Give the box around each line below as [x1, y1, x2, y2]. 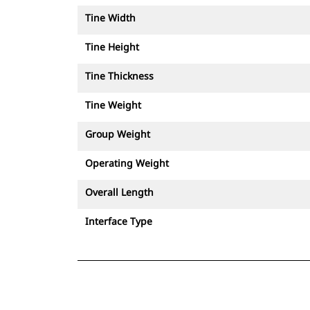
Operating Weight [85, 156, 169, 170]
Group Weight [85, 127, 150, 140]
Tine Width [85, 11, 136, 24]
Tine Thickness [85, 69, 154, 82]
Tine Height [85, 40, 139, 53]
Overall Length [85, 185, 154, 199]
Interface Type [85, 215, 152, 228]
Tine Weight [85, 98, 141, 111]
